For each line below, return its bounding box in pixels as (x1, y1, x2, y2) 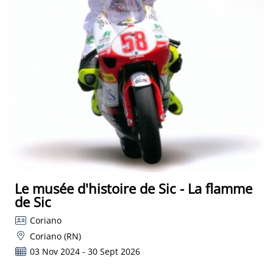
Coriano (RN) (29, 230, 81, 242)
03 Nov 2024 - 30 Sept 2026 (29, 246, 140, 258)
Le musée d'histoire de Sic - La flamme (15, 179, 252, 198)
